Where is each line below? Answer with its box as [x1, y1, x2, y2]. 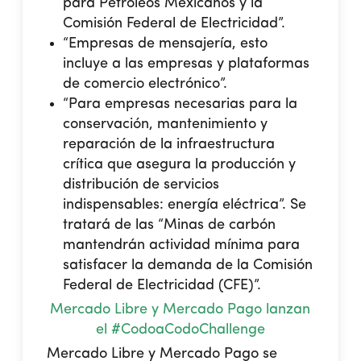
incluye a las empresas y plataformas [63, 56, 310, 71]
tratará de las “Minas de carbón [63, 217, 276, 232]
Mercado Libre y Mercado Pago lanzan [50, 301, 311, 317]
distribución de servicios [63, 176, 220, 192]
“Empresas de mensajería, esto [63, 35, 268, 51]
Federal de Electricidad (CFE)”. [63, 277, 262, 293]
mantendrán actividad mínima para [63, 237, 301, 252]
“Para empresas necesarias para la [63, 96, 298, 111]
